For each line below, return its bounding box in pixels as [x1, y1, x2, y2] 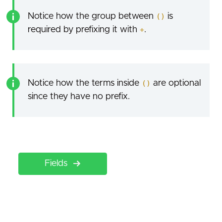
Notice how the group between [27, 12, 156, 21]
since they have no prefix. [27, 92, 130, 102]
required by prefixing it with [27, 25, 140, 35]
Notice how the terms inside [27, 79, 142, 88]
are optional [150, 79, 201, 88]
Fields [45, 159, 68, 168]
